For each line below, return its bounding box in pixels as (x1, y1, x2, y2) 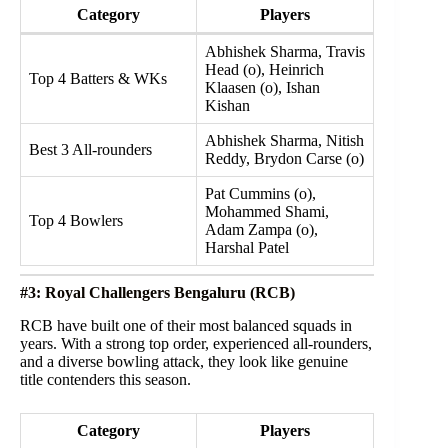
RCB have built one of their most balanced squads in (20, 317, 352, 335)
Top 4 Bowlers (29, 212, 123, 230)
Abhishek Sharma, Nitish (205, 132, 364, 150)
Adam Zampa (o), (205, 221, 318, 239)
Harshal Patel (205, 239, 289, 257)
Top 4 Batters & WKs (29, 70, 167, 88)
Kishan (205, 97, 250, 115)
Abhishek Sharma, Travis (205, 43, 365, 61)
